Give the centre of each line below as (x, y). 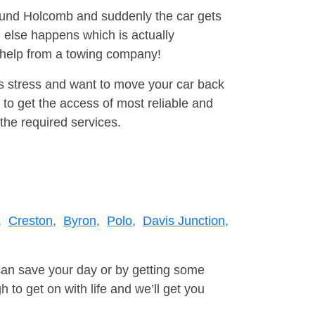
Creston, (32, 221)
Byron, (82, 221)
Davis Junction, (186, 221)
